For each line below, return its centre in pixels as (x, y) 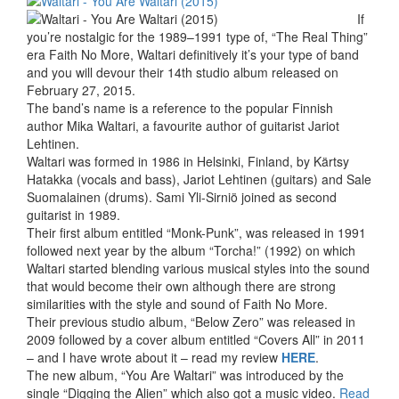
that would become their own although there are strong (181, 286)
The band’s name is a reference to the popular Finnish (180, 108)
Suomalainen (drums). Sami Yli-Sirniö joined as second (182, 197)
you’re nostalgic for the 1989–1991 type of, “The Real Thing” (197, 37)
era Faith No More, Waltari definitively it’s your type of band (193, 55)
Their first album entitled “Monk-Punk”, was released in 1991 (196, 233)
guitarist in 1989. (73, 215)
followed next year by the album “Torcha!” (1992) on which (191, 251)
